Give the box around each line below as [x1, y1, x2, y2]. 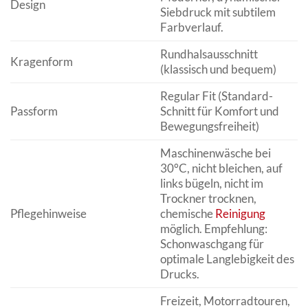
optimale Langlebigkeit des [159, 252, 294, 266]
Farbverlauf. [159, 20, 223, 34]
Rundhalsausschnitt [159, 47, 258, 61]
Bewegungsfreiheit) [159, 119, 259, 133]
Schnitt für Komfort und [159, 104, 279, 118]
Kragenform [10, 54, 73, 69]
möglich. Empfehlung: [159, 221, 267, 236]
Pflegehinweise [10, 206, 87, 221]
